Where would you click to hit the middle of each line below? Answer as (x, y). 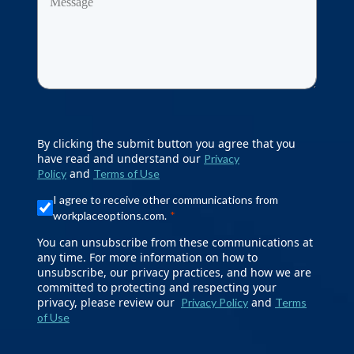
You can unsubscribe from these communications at (175, 243)
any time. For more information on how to (147, 258)
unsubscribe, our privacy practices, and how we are (174, 273)
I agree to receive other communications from (166, 200)
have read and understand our (121, 159)
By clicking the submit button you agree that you (166, 144)
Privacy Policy (215, 303)
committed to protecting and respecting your (157, 288)
